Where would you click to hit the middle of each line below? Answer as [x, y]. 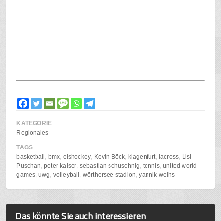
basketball [31, 157]
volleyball [66, 175]
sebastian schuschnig [110, 166]
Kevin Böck [110, 157]
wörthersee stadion [109, 175]
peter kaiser [60, 166]
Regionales [33, 133]
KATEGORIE [34, 124]
